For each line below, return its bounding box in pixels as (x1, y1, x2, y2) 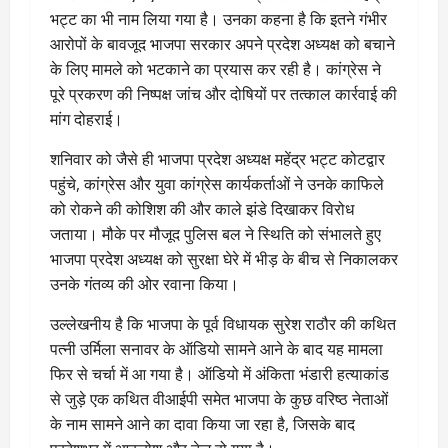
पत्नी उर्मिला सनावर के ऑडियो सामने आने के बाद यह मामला (50, 337, 383, 360)
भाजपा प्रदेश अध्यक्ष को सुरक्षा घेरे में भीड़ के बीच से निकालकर (50, 247, 398, 270)
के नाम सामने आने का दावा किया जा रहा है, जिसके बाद (50, 412, 355, 435)
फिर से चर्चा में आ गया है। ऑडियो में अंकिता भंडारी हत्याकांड (50, 362, 389, 385)
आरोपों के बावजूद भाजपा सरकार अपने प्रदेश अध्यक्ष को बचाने (50, 32, 395, 55)
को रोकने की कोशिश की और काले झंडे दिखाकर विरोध (50, 197, 354, 220)
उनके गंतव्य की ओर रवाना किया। (50, 272, 239, 295)
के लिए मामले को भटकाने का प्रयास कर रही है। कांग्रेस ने (50, 57, 381, 80)
